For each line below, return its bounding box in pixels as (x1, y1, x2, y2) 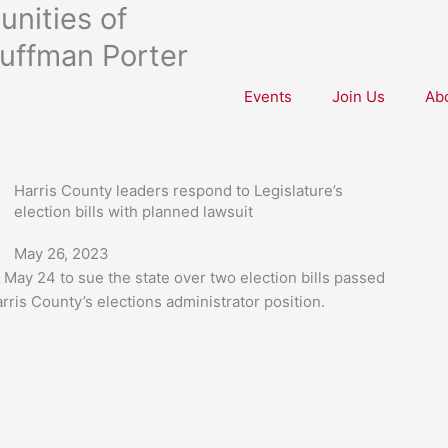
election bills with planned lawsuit (13, 202, 253, 221)
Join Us (332, 87, 385, 106)
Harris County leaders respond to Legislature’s (13, 181, 343, 200)
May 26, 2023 (13, 244, 109, 263)
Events (244, 87, 292, 106)
